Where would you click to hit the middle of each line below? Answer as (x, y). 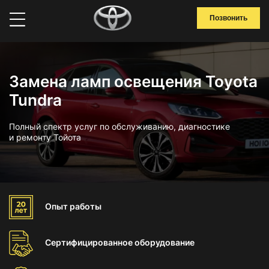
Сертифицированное (90, 242)
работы (86, 206)
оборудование (165, 242)
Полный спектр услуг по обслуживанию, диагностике (119, 126)
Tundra (35, 100)
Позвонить (228, 18)
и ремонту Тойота (45, 137)
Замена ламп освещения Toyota (133, 81)
